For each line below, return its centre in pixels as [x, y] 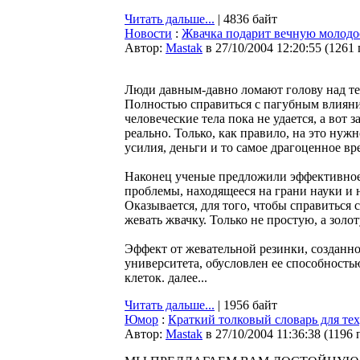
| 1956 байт [246, 305]
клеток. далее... [166, 278]
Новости [148, 33]
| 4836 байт [246, 19]
